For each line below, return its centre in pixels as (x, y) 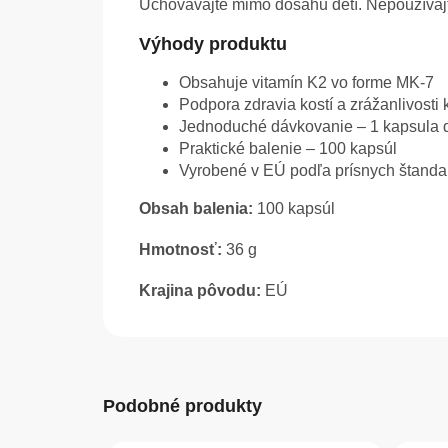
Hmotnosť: (180, 250)
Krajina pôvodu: (200, 291)
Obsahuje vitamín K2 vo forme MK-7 (306, 83)
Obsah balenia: (196, 209)
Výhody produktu (213, 44)
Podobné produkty (182, 406)
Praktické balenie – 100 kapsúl (288, 149)
